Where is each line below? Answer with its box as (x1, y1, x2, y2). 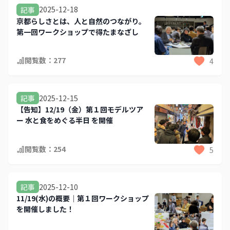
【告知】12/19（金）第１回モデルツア (16, 104, 143, 115)
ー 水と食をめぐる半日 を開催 (16, 115, 113, 126)
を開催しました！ (16, 204, 74, 215)
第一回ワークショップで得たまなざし (16, 26, 139, 37)
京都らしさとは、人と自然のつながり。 (16, 15, 146, 26)
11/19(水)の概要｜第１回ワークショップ (16, 193, 149, 204)
